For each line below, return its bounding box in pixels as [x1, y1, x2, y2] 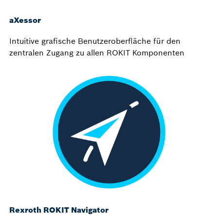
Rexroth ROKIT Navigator [9, 205, 109, 215]
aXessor [9, 15, 41, 25]
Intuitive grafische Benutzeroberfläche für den [9, 36, 181, 46]
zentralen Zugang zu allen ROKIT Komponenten [9, 47, 184, 57]
